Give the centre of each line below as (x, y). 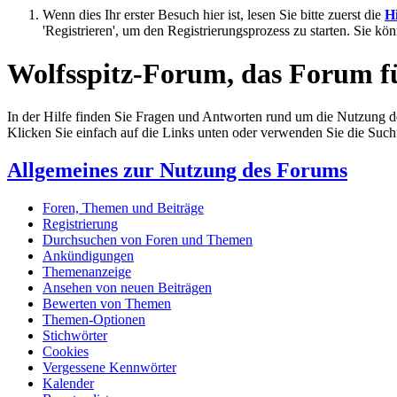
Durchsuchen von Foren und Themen (148, 240)
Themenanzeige (87, 272)
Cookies (66, 352)
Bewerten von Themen (107, 304)
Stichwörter (75, 336)
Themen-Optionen (94, 320)
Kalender (68, 384)
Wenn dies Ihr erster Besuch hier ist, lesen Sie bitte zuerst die (214, 14)
